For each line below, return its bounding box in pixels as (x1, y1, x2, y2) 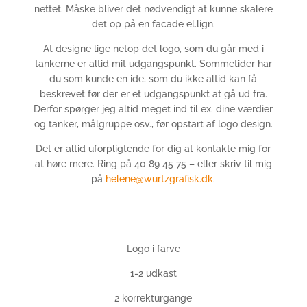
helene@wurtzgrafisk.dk (106, 173, 214, 184)
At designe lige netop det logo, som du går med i (42, 43, 264, 54)
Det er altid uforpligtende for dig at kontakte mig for (36, 143, 271, 154)
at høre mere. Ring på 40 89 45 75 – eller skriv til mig (34, 158, 272, 169)
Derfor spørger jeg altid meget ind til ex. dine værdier (34, 103, 273, 114)
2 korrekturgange (114, 293, 193, 304)
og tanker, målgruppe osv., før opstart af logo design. (34, 119, 273, 130)
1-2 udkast (130, 268, 177, 279)
